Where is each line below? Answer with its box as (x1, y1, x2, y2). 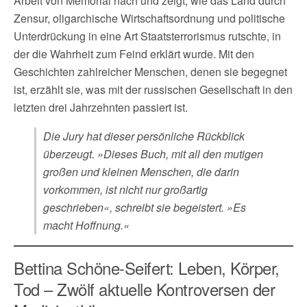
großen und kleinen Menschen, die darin (43, 163, 239, 180)
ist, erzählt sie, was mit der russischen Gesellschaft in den (14, 81, 293, 97)
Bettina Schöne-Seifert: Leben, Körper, (14, 255, 280, 280)
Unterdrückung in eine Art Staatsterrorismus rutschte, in (14, 27, 281, 44)
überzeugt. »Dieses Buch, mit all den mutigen (43, 145, 263, 162)
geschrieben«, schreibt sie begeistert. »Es (43, 199, 246, 215)
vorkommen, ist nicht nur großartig (43, 181, 208, 197)
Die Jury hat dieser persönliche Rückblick (43, 127, 245, 144)
